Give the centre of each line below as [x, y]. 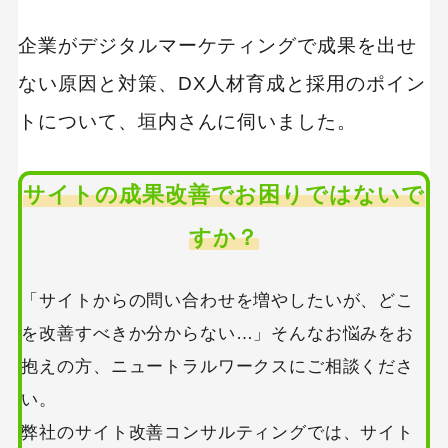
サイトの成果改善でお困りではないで [224, 195]
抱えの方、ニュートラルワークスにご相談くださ [217, 367]
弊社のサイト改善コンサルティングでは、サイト [217, 433]
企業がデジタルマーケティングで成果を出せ [217, 46]
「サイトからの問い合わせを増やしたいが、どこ [217, 301]
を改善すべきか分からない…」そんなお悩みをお [217, 334]
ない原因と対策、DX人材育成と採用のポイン [221, 84]
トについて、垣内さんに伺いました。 [187, 122]
